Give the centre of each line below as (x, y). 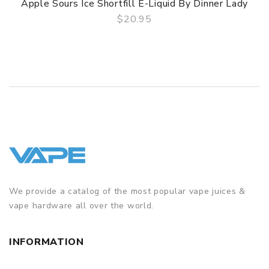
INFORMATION (47, 242)
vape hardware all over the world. (82, 205)
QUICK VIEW (142, 30)
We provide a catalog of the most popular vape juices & (127, 191)
